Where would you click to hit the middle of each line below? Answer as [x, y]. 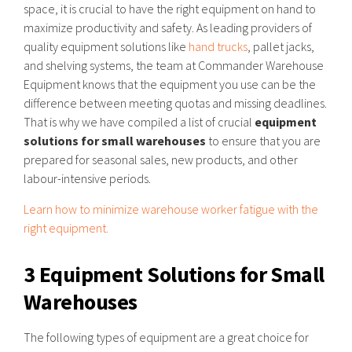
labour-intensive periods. [87, 178]
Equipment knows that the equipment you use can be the [170, 84]
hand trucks [218, 46]
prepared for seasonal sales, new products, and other [161, 159]
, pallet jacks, [281, 46]
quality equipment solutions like [106, 46]
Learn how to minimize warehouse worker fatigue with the [171, 209]
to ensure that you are [263, 141]
